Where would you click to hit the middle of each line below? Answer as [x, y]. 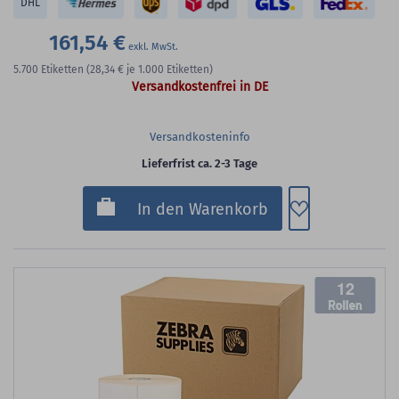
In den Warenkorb [203, 210]
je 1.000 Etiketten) [170, 70]
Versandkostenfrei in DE [199, 87]
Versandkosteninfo [199, 137]
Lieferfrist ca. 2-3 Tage [199, 164]
